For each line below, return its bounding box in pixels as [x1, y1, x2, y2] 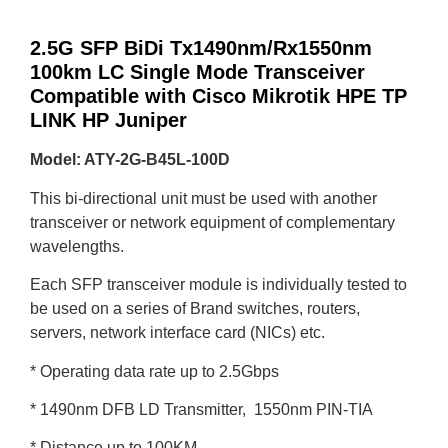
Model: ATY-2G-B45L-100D [30, 151, 230, 169]
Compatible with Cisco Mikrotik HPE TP [30, 85, 407, 108]
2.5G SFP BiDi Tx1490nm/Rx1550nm [30, 37, 372, 60]
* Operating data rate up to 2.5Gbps [30, 362, 279, 380]
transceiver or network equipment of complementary [30, 213, 395, 231]
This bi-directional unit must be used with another [30, 189, 377, 207]
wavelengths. [30, 237, 128, 255]
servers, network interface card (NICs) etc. [30, 324, 325, 342]
